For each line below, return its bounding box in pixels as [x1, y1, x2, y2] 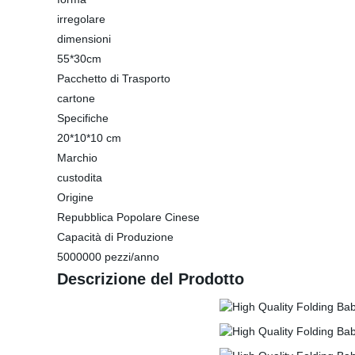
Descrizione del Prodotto [57, 270, 244, 288]
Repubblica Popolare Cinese [57, 211, 200, 223]
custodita [57, 171, 102, 184]
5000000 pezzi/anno [57, 250, 159, 263]
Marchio [57, 151, 97, 164]
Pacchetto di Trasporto [57, 72, 170, 85]
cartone [57, 92, 95, 105]
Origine [57, 191, 94, 204]
